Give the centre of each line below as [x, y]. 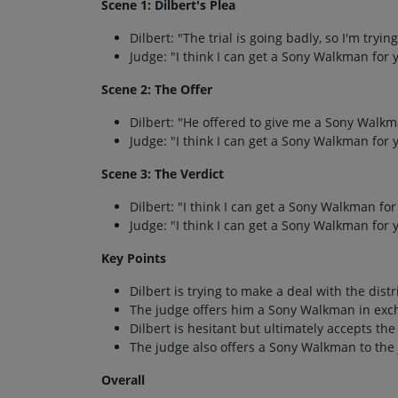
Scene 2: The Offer [157, 89]
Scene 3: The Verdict [163, 173]
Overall [123, 379]
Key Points [134, 258]
